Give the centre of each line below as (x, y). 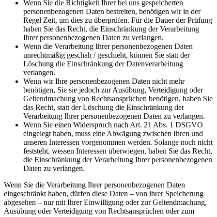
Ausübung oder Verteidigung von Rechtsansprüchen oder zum (99, 211)
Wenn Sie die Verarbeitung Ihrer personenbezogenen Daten (94, 185)
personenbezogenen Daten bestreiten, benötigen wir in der (112, 12)
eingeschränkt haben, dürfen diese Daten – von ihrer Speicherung (104, 194)
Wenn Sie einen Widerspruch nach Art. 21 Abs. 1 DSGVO (113, 125)
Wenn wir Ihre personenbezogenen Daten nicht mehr (104, 81)
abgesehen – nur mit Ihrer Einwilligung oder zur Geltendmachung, (105, 202)
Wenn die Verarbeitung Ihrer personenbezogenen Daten (108, 46)
